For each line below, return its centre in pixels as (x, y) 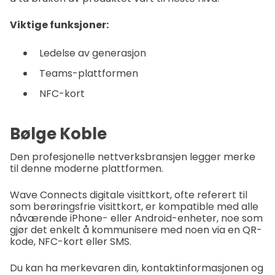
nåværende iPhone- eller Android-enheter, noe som (136, 219)
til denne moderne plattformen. (87, 169)
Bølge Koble (58, 134)
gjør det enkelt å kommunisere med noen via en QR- (136, 230)
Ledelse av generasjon (93, 53)
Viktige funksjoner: (59, 25)
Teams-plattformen (89, 74)
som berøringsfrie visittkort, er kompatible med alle (134, 207)
